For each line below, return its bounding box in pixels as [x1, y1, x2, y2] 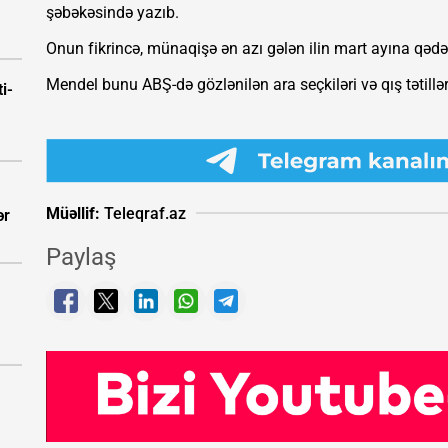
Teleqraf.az [100, 203, 186, 223]
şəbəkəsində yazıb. [46, 3, 179, 23]
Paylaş [46, 243, 116, 272]
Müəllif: [46, 203, 100, 223]
